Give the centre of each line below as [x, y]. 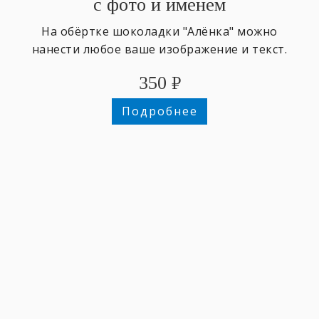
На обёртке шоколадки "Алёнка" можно [159, 31]
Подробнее [159, 111]
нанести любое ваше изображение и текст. [159, 49]
